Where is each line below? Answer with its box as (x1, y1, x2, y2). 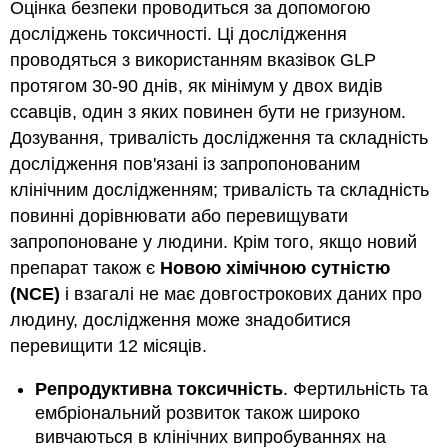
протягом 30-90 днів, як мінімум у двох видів (10, 76, 384, 97)
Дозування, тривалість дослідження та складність (10, 128, 429, 149)
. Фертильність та (283, 379, 429, 400)
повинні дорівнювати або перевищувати (10, 206, 349, 227)
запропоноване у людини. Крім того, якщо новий (10, 232, 418, 253)
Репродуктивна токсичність (35, 379, 284, 400)
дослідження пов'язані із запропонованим (10, 154, 361, 175)
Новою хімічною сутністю (160, 258, 391, 279)
